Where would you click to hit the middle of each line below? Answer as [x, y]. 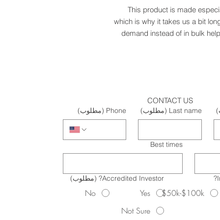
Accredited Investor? [133, 178]
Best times [167, 144]
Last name [185, 110]
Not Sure [136, 211]
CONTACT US [170, 100]
